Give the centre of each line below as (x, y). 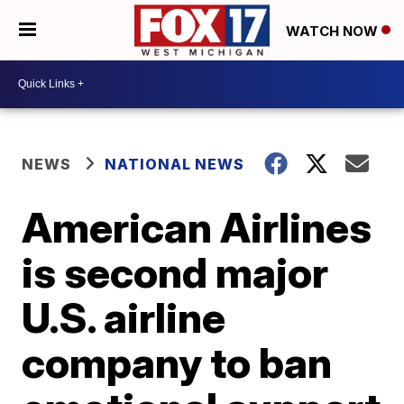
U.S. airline (124, 317)
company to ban (177, 362)
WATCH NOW (334, 31)
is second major (175, 272)
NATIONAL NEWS (175, 164)
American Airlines (197, 227)
